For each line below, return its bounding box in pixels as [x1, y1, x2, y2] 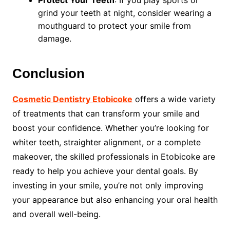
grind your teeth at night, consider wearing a [37, 8, 212, 18]
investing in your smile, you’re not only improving [12, 180, 203, 190]
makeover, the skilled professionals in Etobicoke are [12, 151, 215, 162]
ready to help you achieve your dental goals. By [12, 166, 198, 176]
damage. [37, 33, 71, 44]
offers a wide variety [132, 94, 216, 104]
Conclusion [12, 66, 85, 81]
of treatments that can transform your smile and [12, 108, 200, 119]
